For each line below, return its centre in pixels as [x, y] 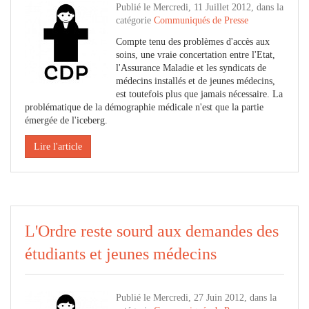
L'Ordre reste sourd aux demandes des [152, 231]
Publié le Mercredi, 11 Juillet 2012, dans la [200, 7]
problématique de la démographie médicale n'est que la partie [144, 107]
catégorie [135, 20]
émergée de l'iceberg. [66, 120]
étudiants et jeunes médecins [121, 254]
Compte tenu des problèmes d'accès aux [193, 42]
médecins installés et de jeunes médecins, [196, 81]
